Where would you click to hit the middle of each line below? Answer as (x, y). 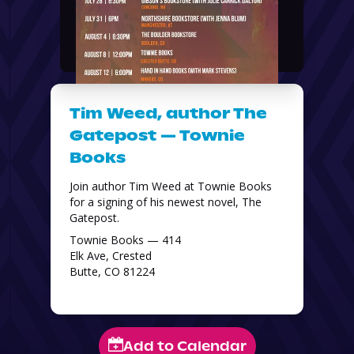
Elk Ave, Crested (111, 256)
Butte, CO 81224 (112, 271)
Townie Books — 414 (125, 240)
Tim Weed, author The (168, 113)
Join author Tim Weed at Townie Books (171, 186)
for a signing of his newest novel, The (166, 202)
